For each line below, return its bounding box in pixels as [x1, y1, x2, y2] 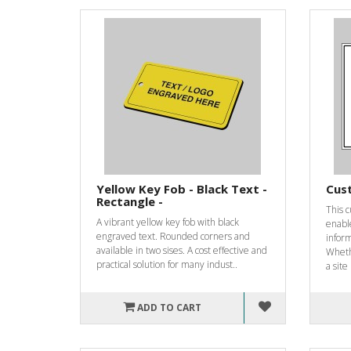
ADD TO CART [137, 300, 202, 314]
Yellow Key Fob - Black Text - [96, 180, 267, 197]
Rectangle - [96, 193, 163, 209]
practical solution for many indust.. [96, 257, 237, 271]
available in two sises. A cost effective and [96, 243, 267, 257]
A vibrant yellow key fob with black [96, 215, 239, 229]
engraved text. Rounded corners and [96, 229, 250, 243]
